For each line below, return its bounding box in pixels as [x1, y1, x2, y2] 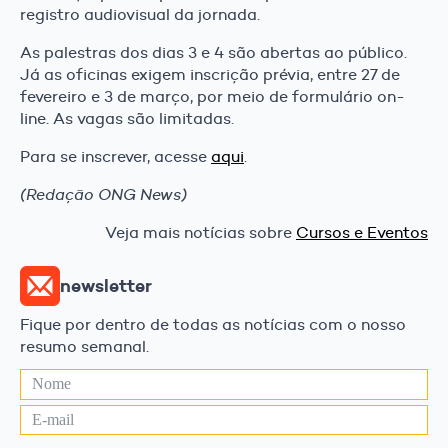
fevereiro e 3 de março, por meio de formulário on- [20, 86, 405, 106]
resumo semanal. [20, 337, 149, 357]
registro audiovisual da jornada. [20, 4, 260, 24]
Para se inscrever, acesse [20, 146, 211, 166]
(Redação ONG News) [20, 184, 187, 204]
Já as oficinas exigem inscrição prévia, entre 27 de [20, 64, 400, 84]
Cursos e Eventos [296, 222, 428, 242]
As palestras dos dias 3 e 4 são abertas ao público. [20, 42, 407, 62]
